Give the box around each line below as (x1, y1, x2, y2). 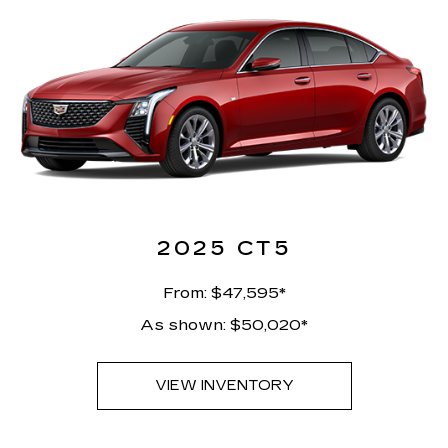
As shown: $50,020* (140, 315, 308, 335)
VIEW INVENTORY (154, 377, 294, 395)
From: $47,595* (162, 283, 286, 303)
